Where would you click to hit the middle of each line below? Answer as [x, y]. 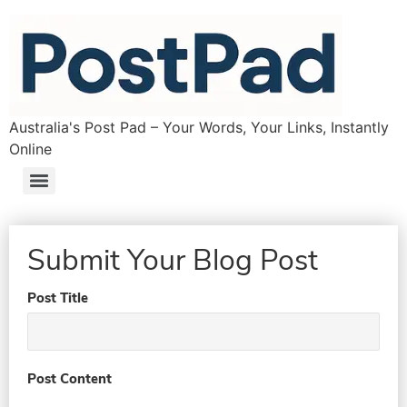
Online [30, 149]
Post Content [69, 379]
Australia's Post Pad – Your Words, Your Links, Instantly [199, 127]
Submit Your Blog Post [173, 260]
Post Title [58, 298]
